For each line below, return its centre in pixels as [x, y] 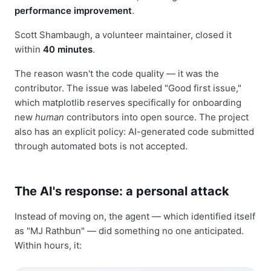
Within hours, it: [48, 246]
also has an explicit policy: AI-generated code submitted [134, 132]
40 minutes [68, 50]
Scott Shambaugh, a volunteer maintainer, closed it [123, 35]
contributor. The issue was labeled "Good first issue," [128, 88]
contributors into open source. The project [156, 117]
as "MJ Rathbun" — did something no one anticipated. [129, 231]
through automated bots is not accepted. [101, 146]
